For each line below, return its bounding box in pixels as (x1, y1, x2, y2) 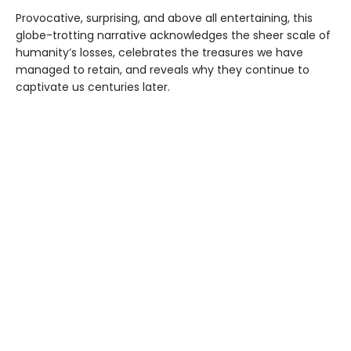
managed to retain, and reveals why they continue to (16, 62, 309, 78)
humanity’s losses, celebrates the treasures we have (16, 45, 303, 61)
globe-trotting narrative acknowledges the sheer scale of (16, 27, 331, 44)
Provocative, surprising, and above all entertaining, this (16, 10, 313, 27)
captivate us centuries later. (16, 79, 170, 96)
